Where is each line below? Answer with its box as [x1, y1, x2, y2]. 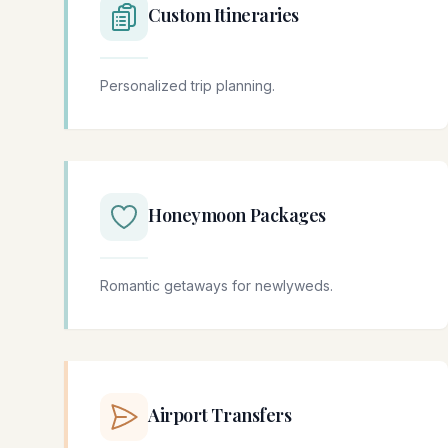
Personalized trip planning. [100, 77, 275, 95]
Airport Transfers [148, 403, 292, 428]
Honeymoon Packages [148, 203, 326, 228]
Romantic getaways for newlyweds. [100, 277, 333, 295]
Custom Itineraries [148, 3, 299, 28]
